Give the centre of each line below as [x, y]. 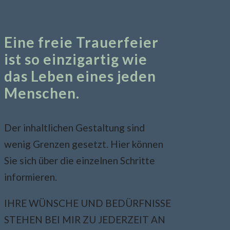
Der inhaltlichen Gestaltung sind [74, 127]
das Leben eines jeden [80, 76]
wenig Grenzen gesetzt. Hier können [83, 144]
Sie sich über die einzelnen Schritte [79, 160]
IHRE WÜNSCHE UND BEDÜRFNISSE [87, 203]
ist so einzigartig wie [75, 59]
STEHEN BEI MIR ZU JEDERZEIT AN [84, 219]
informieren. [30, 177]
